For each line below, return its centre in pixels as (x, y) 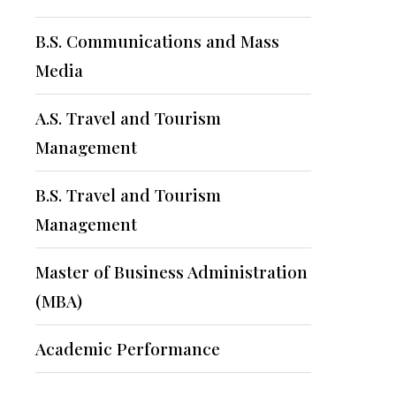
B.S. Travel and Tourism (128, 194)
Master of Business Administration (171, 271)
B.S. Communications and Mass (157, 41)
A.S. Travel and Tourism (128, 118)
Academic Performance (128, 348)
